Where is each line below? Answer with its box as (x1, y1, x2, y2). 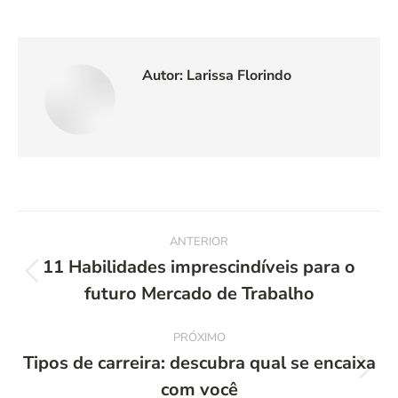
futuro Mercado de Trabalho (84, 282, 314, 306)
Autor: (142, 66, 183, 85)
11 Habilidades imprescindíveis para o (43, 255, 355, 279)
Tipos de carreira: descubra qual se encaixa (22, 351, 376, 375)
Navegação (17, 209, 172, 250)
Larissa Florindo (183, 66, 291, 85)
